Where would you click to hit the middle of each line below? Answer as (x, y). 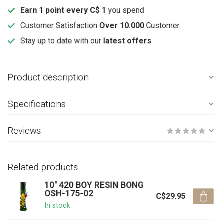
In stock (57, 205)
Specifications (37, 104)
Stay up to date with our (62, 41)
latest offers (127, 41)
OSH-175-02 (69, 193)
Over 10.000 (122, 25)
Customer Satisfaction (60, 25)
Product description (48, 77)
